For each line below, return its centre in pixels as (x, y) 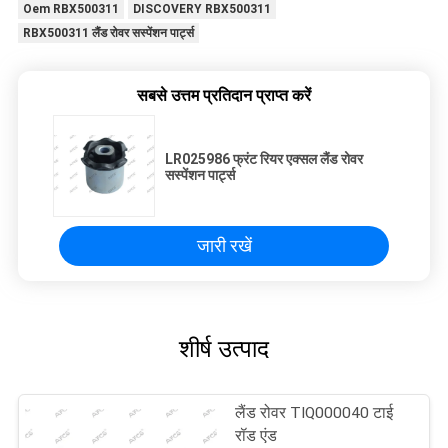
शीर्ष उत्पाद (224, 348)
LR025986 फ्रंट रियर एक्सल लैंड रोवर (264, 159)
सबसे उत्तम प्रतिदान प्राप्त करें (224, 96)
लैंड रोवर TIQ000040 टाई (314, 413)
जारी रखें (224, 246)
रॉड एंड (256, 436)
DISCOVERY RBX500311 (201, 9)
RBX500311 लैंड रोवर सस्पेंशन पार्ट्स (108, 33)
